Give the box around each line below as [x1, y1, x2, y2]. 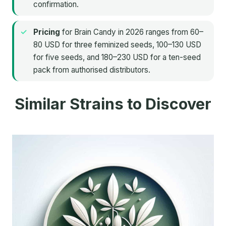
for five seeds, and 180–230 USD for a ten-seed [33, 52, 201, 63]
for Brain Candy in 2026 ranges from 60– [60, 27, 203, 37]
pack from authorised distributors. [33, 65, 150, 75]
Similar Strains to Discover [15, 95, 211, 114]
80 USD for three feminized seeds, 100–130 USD [33, 40, 201, 50]
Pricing [33, 27, 60, 37]
